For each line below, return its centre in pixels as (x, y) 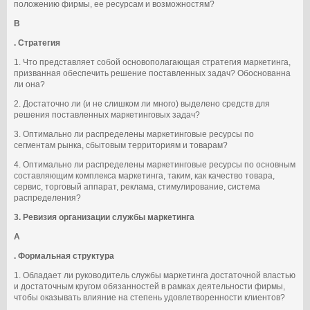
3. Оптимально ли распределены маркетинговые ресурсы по (134, 134)
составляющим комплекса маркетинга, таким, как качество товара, (144, 176)
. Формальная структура (64, 256)
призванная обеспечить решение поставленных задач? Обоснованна (152, 73)
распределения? (47, 198)
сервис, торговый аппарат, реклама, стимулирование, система (137, 187)
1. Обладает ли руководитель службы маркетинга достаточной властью (155, 275)
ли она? (29, 84)
